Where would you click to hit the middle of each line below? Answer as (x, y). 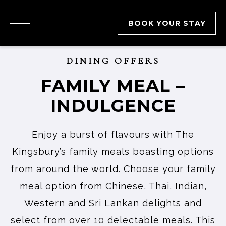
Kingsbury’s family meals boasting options (113, 152)
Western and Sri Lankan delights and (113, 203)
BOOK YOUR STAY (167, 23)
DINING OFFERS (113, 61)
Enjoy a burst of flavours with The (113, 134)
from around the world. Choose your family (113, 169)
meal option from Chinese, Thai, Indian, (113, 186)
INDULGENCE (113, 106)
